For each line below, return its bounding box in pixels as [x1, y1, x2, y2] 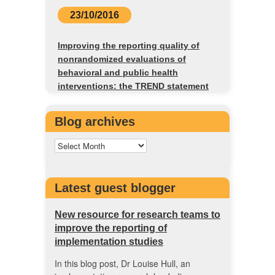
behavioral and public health [58, 68, 178, 78]
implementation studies [55, 236, 163, 247]
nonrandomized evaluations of [58, 54, 186, 64]
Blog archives [55, 115, 135, 129]
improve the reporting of [55, 223, 167, 234]
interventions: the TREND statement [58, 81, 209, 91]
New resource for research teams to [55, 209, 220, 220]
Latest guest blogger [55, 181, 176, 195]
